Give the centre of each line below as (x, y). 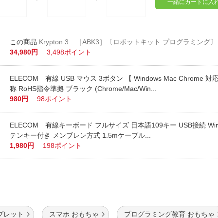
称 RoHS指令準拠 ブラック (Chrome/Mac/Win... (83, 89)
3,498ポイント (69, 52)
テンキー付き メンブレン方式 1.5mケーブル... (81, 135)
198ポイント (63, 145)
